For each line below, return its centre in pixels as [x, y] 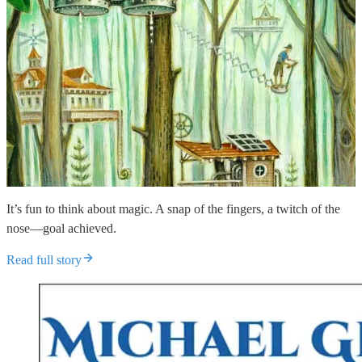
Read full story [44, 259]
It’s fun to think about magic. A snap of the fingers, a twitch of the [173, 208]
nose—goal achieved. [61, 228]
